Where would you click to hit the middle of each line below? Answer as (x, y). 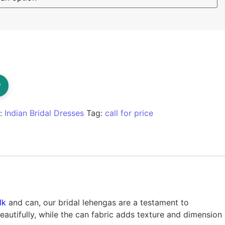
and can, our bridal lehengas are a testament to (99, 203)
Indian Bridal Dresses (44, 113)
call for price (129, 113)
